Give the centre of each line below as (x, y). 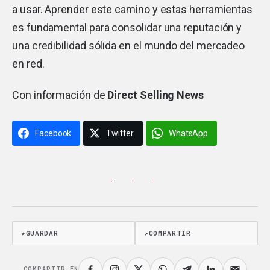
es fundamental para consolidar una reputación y (127, 27)
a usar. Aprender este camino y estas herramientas (133, 9)
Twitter (120, 133)
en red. (28, 63)
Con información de (60, 95)
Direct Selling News (155, 95)
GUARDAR (42, 233)
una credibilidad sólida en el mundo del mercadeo (129, 45)
